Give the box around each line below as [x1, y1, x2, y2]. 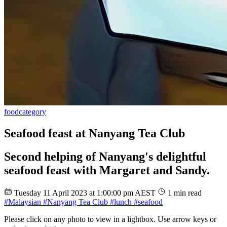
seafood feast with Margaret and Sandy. [4, 164, 210, 177]
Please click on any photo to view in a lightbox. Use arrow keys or [4, 215, 216, 224]
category [19, 107, 46, 116]
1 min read [168, 188, 202, 198]
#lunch [108, 198, 132, 207]
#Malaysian [4, 198, 41, 207]
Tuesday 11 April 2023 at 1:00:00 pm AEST [14, 188, 158, 198]
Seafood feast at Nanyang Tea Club [4, 126, 185, 140]
